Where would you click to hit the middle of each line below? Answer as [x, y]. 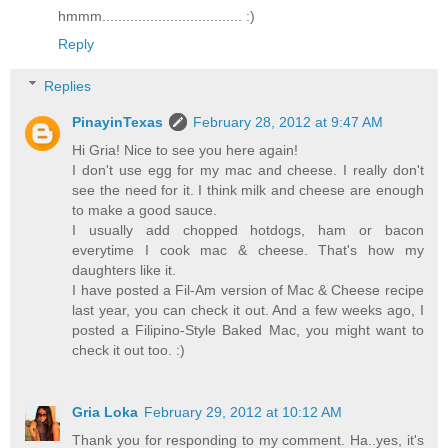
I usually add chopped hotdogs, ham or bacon [248, 229]
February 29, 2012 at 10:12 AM [243, 411]
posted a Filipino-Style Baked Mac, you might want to [248, 329]
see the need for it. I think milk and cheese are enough [248, 189]
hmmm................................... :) [156, 16]
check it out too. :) [129, 349]
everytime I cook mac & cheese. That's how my [248, 249]
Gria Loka [105, 411]
